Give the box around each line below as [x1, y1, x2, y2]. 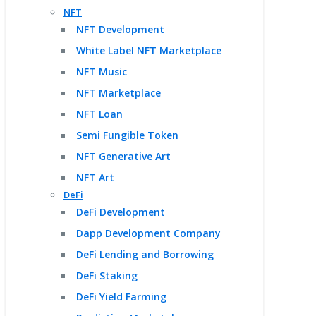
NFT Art [76, 171, 114, 184]
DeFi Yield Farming [76, 290, 166, 303]
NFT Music [76, 65, 127, 78]
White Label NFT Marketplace [76, 44, 221, 57]
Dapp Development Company [76, 226, 221, 240]
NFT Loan [76, 107, 123, 121]
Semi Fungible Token [76, 128, 178, 142]
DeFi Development [76, 205, 165, 219]
